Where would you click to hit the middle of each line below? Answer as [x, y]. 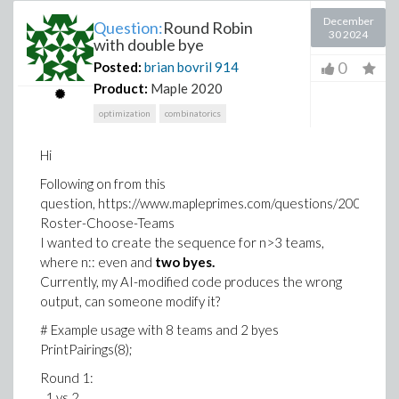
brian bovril [178, 67]
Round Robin [208, 28]
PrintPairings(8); [88, 349]
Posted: [118, 67]
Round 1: [67, 378]
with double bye [149, 45]
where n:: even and [98, 262]
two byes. [185, 262]
